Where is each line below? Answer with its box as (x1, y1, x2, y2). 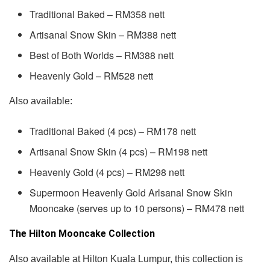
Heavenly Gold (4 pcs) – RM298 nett (30, 165, 185, 180)
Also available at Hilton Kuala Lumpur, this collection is (9, 254, 243, 265)
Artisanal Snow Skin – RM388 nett (30, 28, 177, 42)
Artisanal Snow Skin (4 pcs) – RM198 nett (30, 145, 208, 159)
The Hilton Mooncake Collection (9, 228, 155, 240)
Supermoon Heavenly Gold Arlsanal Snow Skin (30, 186, 233, 200)
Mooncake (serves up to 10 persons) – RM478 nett (30, 201, 245, 216)
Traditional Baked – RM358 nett (30, 7, 165, 22)
